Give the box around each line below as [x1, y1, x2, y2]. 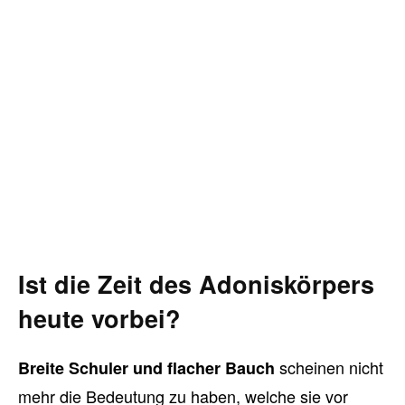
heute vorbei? [18, 301, 181, 335]
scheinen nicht [279, 355, 383, 379]
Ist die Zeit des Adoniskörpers [18, 267, 374, 301]
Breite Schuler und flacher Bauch [18, 356, 279, 380]
